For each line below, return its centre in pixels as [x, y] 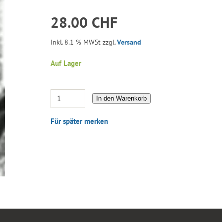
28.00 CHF [84, 22]
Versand [129, 42]
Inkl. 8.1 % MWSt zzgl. [84, 42]
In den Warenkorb [122, 98]
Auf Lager [66, 63]
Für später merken [80, 121]
